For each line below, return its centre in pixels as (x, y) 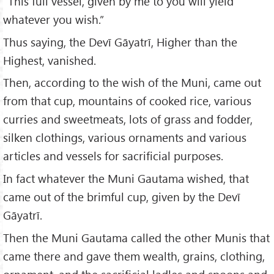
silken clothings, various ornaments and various (125, 138)
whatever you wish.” (54, 19)
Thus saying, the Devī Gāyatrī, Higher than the (120, 42)
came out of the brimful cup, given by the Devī (122, 197)
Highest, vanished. (50, 60)
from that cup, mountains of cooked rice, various (127, 101)
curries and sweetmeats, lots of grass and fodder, (128, 119)
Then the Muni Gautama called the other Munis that (136, 238)
